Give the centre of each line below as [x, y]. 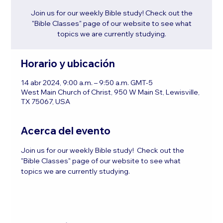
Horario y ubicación [68, 63]
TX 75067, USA [46, 101]
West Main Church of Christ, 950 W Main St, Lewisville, [111, 92]
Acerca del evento [66, 130]
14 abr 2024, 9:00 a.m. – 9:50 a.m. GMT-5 [87, 82]
